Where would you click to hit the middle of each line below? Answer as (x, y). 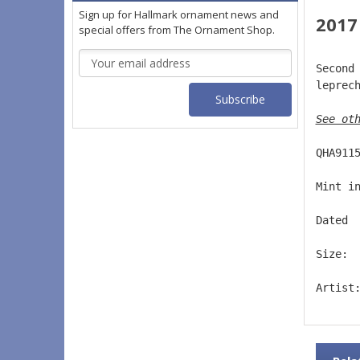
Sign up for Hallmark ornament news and (179, 15)
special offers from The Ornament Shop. (177, 30)
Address (100, 75)
